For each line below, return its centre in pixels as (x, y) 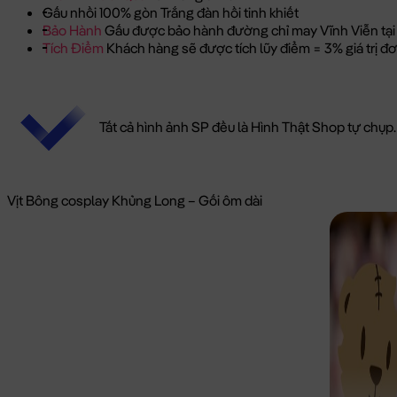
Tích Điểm (74, 48)
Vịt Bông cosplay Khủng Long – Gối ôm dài (135, 201)
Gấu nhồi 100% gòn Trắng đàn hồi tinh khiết (171, 13)
